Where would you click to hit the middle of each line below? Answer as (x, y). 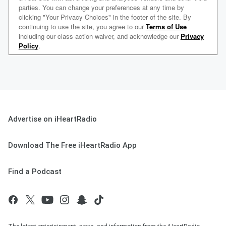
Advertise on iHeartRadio (52, 119)
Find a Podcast (35, 172)
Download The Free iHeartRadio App (72, 146)
